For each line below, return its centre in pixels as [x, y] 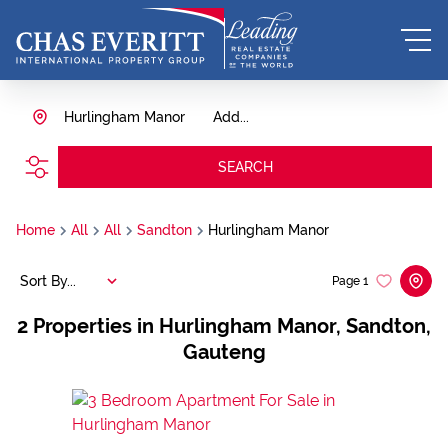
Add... [231, 117]
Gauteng [224, 352]
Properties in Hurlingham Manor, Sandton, [232, 326]
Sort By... [48, 280]
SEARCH [245, 166]
